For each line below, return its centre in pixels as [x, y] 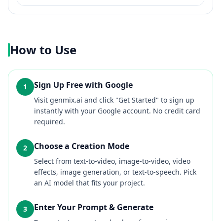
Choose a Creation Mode [82, 146]
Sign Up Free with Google [83, 85]
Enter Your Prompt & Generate [94, 207]
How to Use [43, 50]
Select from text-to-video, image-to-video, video [112, 161]
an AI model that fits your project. [90, 183]
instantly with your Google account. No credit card [117, 111]
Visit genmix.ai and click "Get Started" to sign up [114, 100]
